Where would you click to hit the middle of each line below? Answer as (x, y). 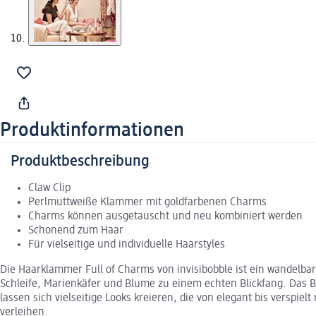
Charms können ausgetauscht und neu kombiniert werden (165, 217)
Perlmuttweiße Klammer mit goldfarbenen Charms (147, 203)
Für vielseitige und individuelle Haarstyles (127, 245)
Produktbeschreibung (80, 162)
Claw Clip (49, 189)
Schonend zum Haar (76, 231)
